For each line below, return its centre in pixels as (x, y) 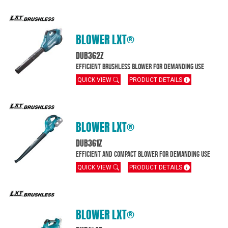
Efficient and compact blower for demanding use (143, 154)
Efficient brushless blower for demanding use (140, 66)
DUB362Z (90, 56)
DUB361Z (89, 144)
